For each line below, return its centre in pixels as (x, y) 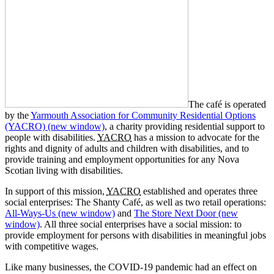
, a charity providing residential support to (185, 126)
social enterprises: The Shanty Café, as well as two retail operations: (135, 202)
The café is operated (227, 104)
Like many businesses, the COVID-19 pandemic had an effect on (131, 267)
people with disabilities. (51, 137)
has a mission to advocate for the (195, 137)
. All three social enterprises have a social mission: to (141, 224)
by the (18, 115)
